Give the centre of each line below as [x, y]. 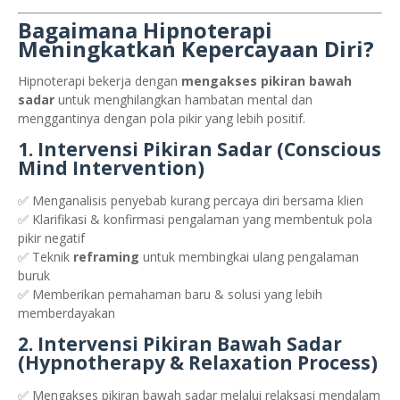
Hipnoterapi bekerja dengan [100, 80]
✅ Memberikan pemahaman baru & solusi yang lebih [170, 294]
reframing [106, 256]
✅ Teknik [46, 256]
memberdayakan [67, 312]
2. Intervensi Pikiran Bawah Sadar [180, 343]
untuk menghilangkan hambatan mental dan [183, 99]
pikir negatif [51, 237]
